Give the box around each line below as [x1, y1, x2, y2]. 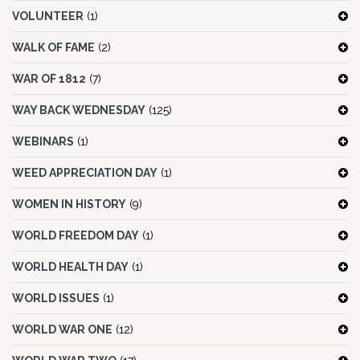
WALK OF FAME [12, 41, 95, 55]
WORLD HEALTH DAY [12, 260, 129, 274]
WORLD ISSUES [12, 292, 100, 305]
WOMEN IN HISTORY [12, 198, 126, 211]
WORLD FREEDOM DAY [12, 229, 139, 243]
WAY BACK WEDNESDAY [12, 104, 145, 117]
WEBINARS [12, 135, 74, 149]
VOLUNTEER [12, 10, 84, 23]
